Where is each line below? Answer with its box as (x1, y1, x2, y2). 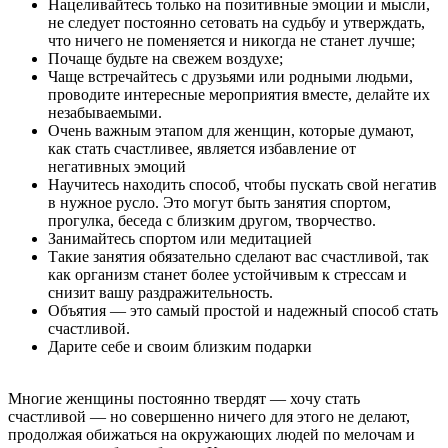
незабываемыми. (48, 103, 162, 121)
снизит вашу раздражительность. (48, 283, 277, 301)
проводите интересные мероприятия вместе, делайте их (48, 85, 430, 103)
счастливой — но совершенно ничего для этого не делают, (8, 407, 410, 425)
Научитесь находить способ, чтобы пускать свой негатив (48, 175, 437, 193)
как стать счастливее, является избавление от (48, 139, 356, 157)
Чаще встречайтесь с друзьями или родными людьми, (48, 67, 413, 85)
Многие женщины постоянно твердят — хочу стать (8, 389, 360, 407)
